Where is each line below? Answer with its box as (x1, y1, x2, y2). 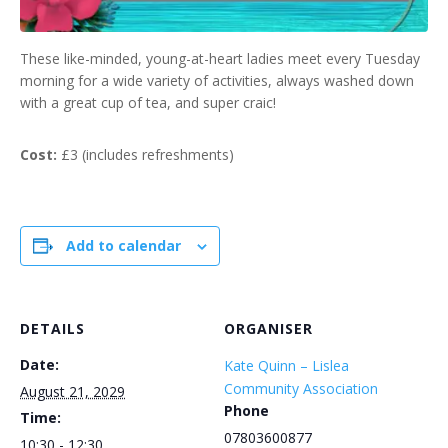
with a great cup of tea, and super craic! (20, 93, 276, 112)
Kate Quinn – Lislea (224, 356, 349, 375)
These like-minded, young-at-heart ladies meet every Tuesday (20, 49, 420, 68)
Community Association (224, 379, 378, 398)
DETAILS (20, 319, 85, 338)
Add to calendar (66, 236, 181, 255)
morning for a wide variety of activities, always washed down (20, 71, 414, 90)
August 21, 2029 (20, 382, 125, 401)
